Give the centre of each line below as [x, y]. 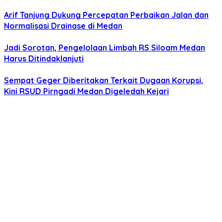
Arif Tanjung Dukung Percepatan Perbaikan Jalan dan [106, 15]
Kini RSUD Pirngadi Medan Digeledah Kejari [86, 91]
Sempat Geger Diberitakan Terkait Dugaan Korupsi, [104, 81]
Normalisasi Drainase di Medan [63, 26]
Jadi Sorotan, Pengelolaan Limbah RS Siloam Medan [105, 48]
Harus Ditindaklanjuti [44, 59]
